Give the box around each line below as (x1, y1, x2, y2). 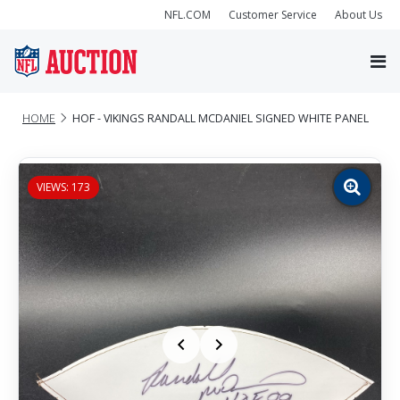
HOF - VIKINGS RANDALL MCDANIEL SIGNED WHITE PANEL (72, 110, 369, 126)
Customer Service (229, 6, 317, 22)
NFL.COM (164, 6, 211, 22)
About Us (335, 6, 382, 22)
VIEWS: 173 (37, 179, 90, 195)
